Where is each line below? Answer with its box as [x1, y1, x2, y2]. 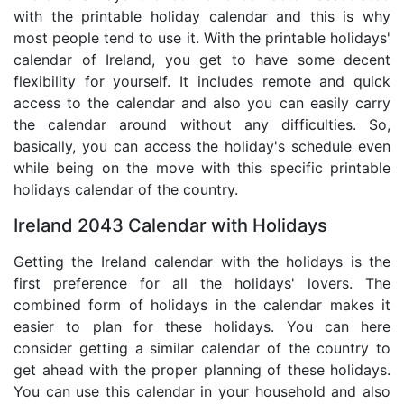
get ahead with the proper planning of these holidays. [14, 360, 390, 379]
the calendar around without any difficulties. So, [14, 115, 390, 133]
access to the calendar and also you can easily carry [14, 93, 390, 112]
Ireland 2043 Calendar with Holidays [14, 214, 327, 236]
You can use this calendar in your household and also [14, 381, 390, 400]
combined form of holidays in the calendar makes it [14, 295, 390, 314]
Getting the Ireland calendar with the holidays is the [14, 252, 390, 271]
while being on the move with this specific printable [14, 158, 390, 177]
